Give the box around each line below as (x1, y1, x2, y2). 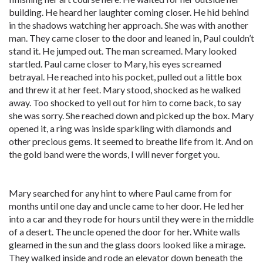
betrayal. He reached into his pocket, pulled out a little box (9, 71, 242, 82)
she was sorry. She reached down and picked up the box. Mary (9, 110, 254, 121)
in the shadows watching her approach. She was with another (9, 19, 248, 31)
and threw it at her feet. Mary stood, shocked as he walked (9, 84, 241, 95)
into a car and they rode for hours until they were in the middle (9, 213, 254, 224)
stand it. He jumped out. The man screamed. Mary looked (9, 45, 237, 56)
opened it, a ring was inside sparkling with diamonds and (9, 123, 231, 134)
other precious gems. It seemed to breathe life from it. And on (9, 136, 253, 147)
